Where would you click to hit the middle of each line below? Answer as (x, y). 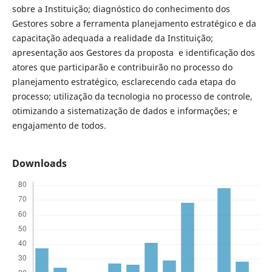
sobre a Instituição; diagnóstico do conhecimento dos (121, 9)
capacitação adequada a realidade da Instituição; (112, 38)
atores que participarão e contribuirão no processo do (122, 67)
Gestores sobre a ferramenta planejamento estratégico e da (134, 23)
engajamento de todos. (59, 125)
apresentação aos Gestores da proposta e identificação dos (133, 53)
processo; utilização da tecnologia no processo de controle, (132, 96)
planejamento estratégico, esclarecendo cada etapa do (124, 82)
